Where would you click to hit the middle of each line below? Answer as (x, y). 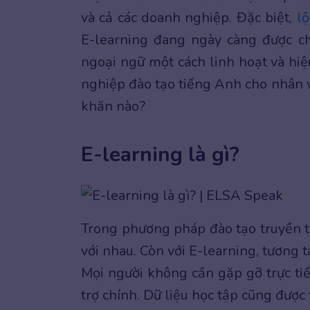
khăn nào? (115, 106)
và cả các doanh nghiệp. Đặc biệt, (189, 18)
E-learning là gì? (160, 155)
